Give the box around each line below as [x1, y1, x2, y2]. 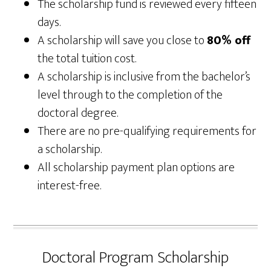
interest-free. [38, 175, 102, 196]
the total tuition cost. [38, 48, 137, 69]
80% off [207, 30, 251, 51]
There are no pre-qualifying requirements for [38, 121, 257, 142]
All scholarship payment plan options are [38, 157, 235, 178]
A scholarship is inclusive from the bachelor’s [38, 67, 251, 87]
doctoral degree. [38, 103, 119, 123]
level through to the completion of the [38, 85, 223, 105]
